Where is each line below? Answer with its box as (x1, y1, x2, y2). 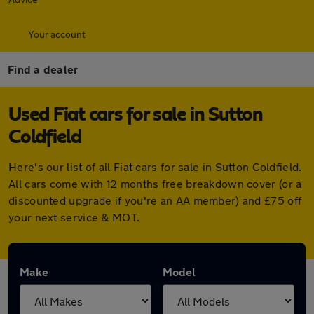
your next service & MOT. (8, 210, 140, 224)
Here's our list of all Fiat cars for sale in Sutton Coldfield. (8, 160, 302, 173)
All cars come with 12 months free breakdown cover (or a (8, 177, 302, 190)
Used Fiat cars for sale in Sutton (8, 105, 263, 125)
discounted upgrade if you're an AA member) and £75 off (8, 193, 302, 207)
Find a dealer (8, 62, 78, 76)
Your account (28, 28, 86, 40)
